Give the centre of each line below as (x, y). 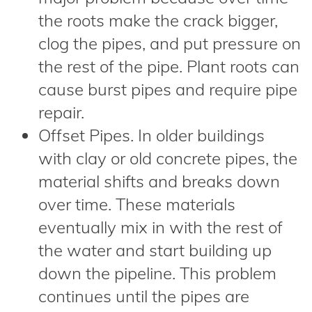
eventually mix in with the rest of (161, 227)
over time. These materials (137, 204)
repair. (61, 112)
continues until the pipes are (144, 296)
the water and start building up (155, 250)
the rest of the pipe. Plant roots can (169, 66)
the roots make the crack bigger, (158, 20)
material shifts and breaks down (159, 181)
